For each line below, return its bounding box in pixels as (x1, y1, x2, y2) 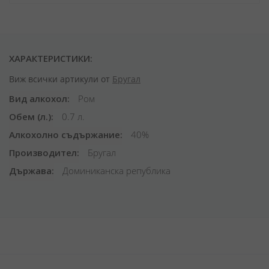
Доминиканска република (60, 165, 171, 177)
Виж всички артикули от (9, 73, 112, 85)
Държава (9, 165, 52, 177)
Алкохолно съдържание (9, 128, 120, 141)
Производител (9, 147, 77, 159)
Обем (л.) (9, 110, 51, 122)
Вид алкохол (9, 92, 67, 104)
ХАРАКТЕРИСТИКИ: (9, 52, 92, 64)
